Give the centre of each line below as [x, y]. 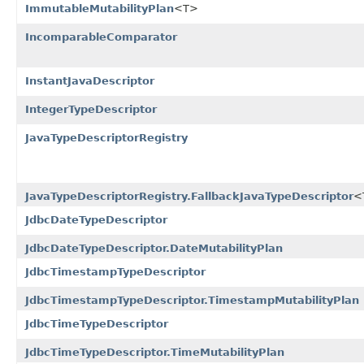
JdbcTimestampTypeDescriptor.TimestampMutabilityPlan [192, 300]
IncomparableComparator [101, 37]
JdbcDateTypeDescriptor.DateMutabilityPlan [154, 248]
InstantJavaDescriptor [90, 80]
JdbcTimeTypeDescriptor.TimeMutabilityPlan [155, 352]
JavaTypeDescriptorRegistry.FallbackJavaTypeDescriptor [189, 196]
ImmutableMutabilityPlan [100, 8]
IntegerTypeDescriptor [91, 109]
